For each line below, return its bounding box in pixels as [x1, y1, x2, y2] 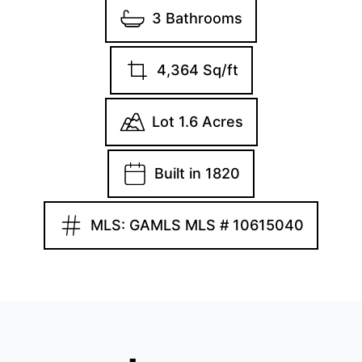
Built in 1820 [154, 164, 240, 182]
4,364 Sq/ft [156, 61, 238, 78]
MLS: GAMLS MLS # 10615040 [90, 216, 304, 234]
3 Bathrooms [152, 9, 242, 27]
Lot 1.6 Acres [151, 112, 243, 130]
